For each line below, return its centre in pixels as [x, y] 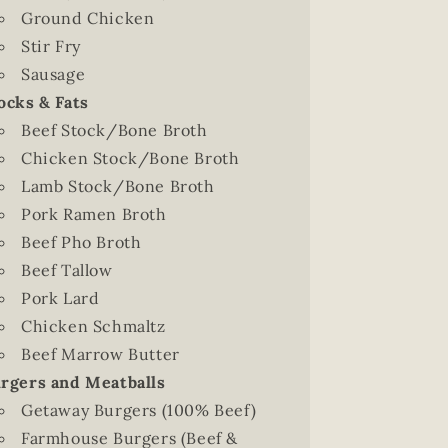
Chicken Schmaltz [93, 326]
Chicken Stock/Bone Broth [130, 158]
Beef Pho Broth [81, 242]
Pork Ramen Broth [93, 214]
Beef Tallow [66, 270]
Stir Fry [50, 46]
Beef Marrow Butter [100, 354]
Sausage [53, 74]
